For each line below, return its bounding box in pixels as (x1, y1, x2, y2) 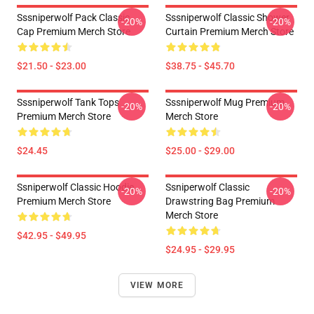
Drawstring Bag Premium (165, 196, 275, 207)
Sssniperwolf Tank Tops (17, 97, 119, 108)
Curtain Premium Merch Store (165, 26, 294, 37)
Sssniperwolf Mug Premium (165, 97, 285, 108)
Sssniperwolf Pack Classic (17, 12, 130, 23)
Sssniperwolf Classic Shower (165, 12, 289, 23)
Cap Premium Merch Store (17, 26, 130, 37)
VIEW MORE (130, 280, 184, 290)
